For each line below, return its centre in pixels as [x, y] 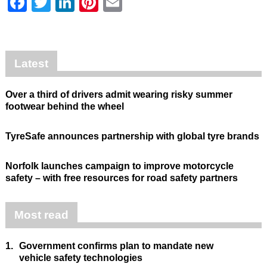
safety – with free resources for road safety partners [121, 178]
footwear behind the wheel [64, 106]
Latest [31, 63]
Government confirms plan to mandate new [116, 246]
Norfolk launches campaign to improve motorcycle [119, 166]
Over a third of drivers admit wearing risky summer [119, 94]
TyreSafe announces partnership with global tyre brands [132, 136]
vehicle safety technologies [80, 257]
